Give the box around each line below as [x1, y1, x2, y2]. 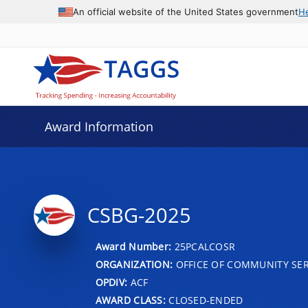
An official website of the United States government [73, 5, 298, 17]
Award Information [44, 118, 153, 135]
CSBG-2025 [87, 201, 191, 229]
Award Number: [95, 239, 175, 253]
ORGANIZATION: [95, 257, 173, 271]
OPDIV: [95, 275, 128, 289]
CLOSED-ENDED [165, 293, 243, 307]
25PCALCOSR [174, 239, 236, 253]
